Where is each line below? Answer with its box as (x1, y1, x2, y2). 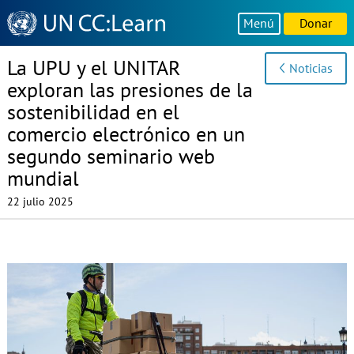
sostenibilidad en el (6, 99, 179, 126)
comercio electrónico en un (6, 121, 245, 148)
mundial (6, 165, 79, 192)
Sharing (6, 25, 48, 42)
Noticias (289, 59, 333, 76)
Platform (6, 42, 53, 58)
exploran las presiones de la (6, 77, 253, 104)
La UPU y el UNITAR (6, 55, 180, 81)
